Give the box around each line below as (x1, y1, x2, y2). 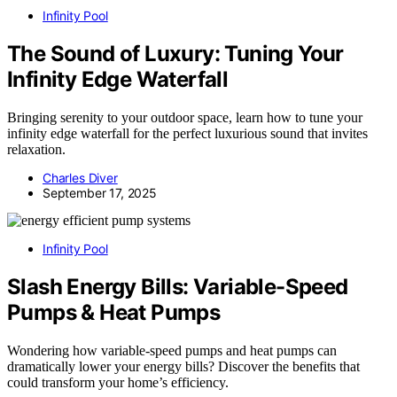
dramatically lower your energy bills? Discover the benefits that (7, 358, 360, 374)
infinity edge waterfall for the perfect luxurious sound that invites (7, 125, 368, 141)
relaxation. (7, 141, 66, 157)
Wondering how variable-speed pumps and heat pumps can (7, 342, 337, 358)
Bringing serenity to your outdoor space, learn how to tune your (7, 109, 362, 125)
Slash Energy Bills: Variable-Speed (7, 273, 348, 300)
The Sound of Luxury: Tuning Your (7, 41, 344, 67)
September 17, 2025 (43, 184, 157, 200)
